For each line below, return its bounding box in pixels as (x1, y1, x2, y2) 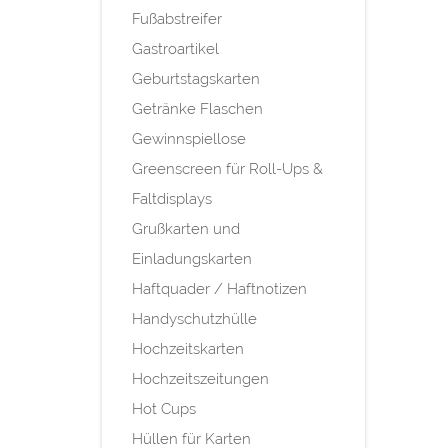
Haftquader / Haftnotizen (132, 280, 307, 299)
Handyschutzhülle (132, 310, 257, 329)
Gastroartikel (132, 40, 219, 59)
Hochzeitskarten (132, 340, 244, 359)
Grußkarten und (132, 220, 240, 239)
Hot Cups (132, 400, 196, 419)
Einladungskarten (132, 250, 252, 269)
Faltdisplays (132, 190, 212, 209)
